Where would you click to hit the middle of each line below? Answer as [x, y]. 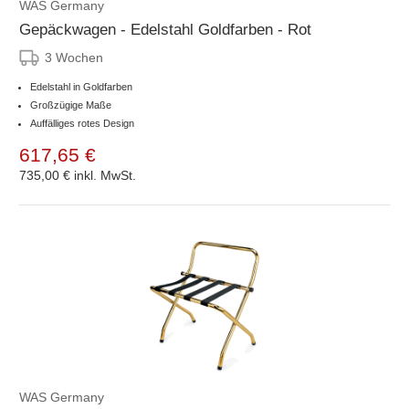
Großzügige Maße [71, 105]
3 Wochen [74, 57]
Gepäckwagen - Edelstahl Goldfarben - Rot [165, 29]
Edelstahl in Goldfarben [81, 86]
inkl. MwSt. [105, 175]
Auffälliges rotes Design [82, 123]
